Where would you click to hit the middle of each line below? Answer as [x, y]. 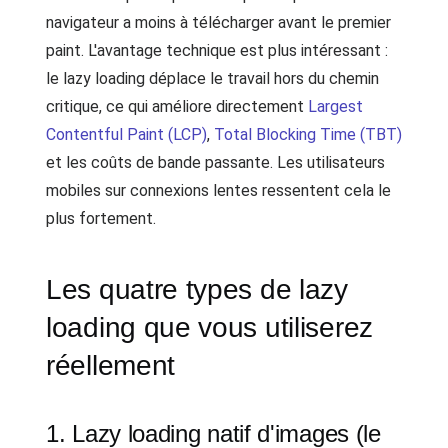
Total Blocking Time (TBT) [308, 134]
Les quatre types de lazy [197, 289]
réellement [110, 365]
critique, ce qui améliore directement [177, 106]
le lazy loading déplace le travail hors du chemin [212, 78]
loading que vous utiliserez [209, 327]
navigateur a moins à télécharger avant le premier [218, 22]
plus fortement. [101, 218]
